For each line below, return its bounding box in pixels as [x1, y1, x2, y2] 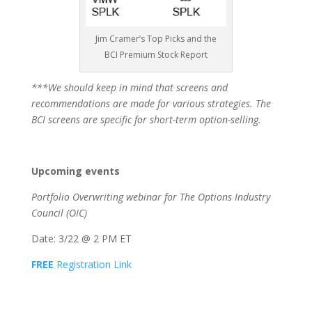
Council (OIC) [31, 205, 87, 219]
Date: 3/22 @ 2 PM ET [31, 231, 132, 245]
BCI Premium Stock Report [104, 48, 208, 61]
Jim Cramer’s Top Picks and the [95, 32, 217, 45]
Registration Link [53, 257, 132, 271]
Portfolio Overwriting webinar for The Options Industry [31, 189, 270, 203]
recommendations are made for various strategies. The [31, 96, 271, 110]
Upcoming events [31, 164, 120, 178]
